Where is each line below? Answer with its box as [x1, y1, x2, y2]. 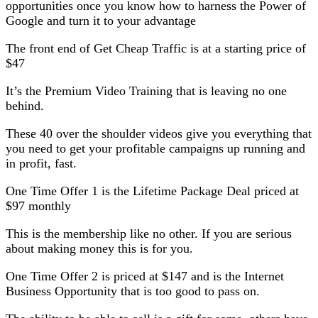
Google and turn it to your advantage [6, 13, 196, 28]
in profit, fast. [6, 155, 77, 170]
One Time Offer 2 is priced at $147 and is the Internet [6, 268, 284, 283]
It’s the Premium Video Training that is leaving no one [6, 83, 287, 98]
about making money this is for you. [6, 241, 193, 256]
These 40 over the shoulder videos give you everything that [6, 126, 312, 141]
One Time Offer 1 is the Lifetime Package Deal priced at [6, 183, 299, 198]
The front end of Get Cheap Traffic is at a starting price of [6, 40, 306, 55]
